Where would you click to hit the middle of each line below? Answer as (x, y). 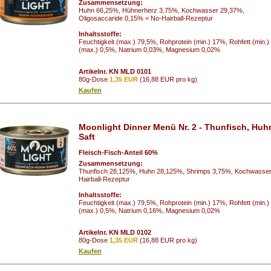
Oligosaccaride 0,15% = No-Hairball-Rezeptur (145, 18)
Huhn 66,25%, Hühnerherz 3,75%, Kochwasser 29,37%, (161, 10)
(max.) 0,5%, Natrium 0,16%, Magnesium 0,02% (149, 210)
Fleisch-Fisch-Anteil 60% (118, 152)
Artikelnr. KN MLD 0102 (115, 232)
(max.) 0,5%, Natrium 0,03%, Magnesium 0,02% (149, 49)
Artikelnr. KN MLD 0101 (115, 71)
